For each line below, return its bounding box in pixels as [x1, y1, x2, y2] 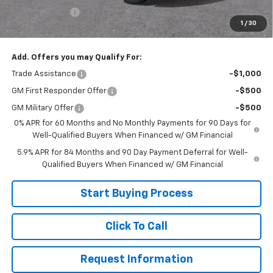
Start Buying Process [80, 188, 193, 199]
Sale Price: [11, 24, 54, 33]
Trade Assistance [11, 69, 76, 78]
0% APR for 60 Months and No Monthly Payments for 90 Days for [14, 119, 252, 127]
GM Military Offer [11, 104, 74, 112]
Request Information [80, 253, 193, 265]
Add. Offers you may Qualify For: [11, 53, 142, 62]
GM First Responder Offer [11, 87, 107, 95]
